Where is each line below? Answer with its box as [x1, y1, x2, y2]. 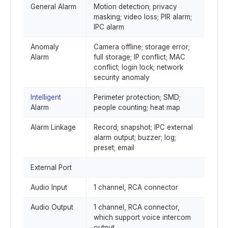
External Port [31, 163, 72, 172]
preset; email [94, 144, 134, 152]
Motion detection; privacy [94, 3, 177, 11]
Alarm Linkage [31, 123, 76, 131]
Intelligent [31, 93, 61, 101]
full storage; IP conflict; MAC [94, 53, 185, 61]
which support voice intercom [94, 213, 191, 221]
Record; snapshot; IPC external [94, 123, 193, 131]
